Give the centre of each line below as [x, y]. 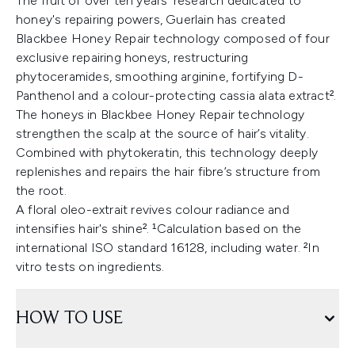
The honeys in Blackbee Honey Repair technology [160, 115]
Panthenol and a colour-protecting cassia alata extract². [176, 96]
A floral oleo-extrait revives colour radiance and [153, 210]
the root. [41, 191]
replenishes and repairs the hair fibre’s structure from [168, 172]
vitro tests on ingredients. [90, 267]
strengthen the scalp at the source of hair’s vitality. [162, 134]
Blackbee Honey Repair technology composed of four [173, 39]
